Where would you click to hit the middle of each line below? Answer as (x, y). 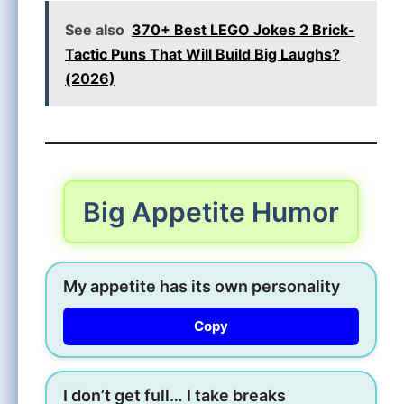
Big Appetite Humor (211, 211)
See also (95, 29)
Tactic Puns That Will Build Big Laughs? (202, 54)
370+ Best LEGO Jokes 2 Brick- (243, 29)
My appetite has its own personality (202, 286)
